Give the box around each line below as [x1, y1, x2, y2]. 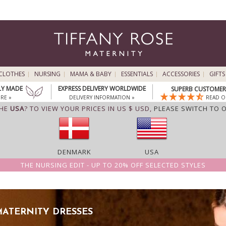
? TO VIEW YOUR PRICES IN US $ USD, [24, 104, 154, 113]
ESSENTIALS [121, 70, 153, 78]
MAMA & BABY [70, 70, 111, 78]
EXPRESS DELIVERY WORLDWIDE [58, 84, 146, 93]
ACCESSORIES [162, 70, 200, 78]
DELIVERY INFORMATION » [69, 94, 135, 101]
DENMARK [57, 147, 91, 156]
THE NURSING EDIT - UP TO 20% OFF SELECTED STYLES [20, 160, 206, 169]
